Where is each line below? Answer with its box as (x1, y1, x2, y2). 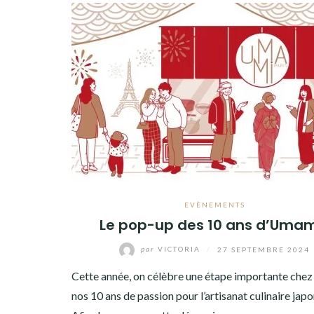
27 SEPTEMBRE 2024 (217, 245, 310, 254)
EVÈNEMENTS (184, 200, 245, 209)
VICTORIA (155, 245, 204, 254)
